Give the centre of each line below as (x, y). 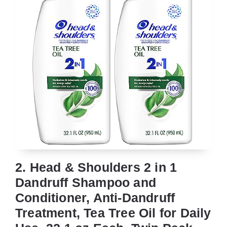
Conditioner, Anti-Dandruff (95, 197)
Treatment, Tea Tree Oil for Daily (113, 213)
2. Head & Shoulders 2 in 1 (96, 167)
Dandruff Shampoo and (86, 182)
